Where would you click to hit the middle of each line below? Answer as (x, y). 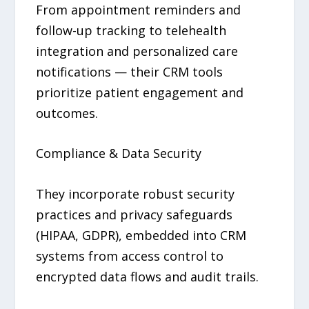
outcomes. (67, 113)
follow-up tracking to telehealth (131, 30)
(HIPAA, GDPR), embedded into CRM (141, 236)
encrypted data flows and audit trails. (148, 277)
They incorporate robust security (136, 194)
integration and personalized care (137, 51)
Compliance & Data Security (119, 153)
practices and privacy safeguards (134, 215)
